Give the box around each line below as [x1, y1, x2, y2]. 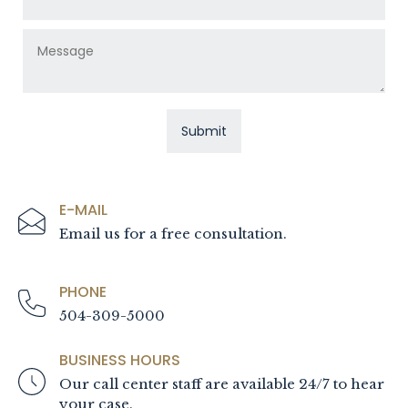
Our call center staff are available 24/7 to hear [59, 374, 384, 393]
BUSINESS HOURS [59, 349, 180, 371]
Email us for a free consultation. [59, 224, 287, 242]
